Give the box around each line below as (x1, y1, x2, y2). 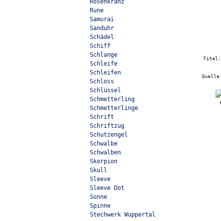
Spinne (90, 202, 110, 209)
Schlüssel (90, 87, 121, 94)
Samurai (90, 16, 114, 23)
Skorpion (90, 158, 117, 165)
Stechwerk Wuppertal (90, 211, 155, 218)
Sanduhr (90, 25, 114, 32)
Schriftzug (90, 122, 124, 129)
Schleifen (90, 69, 121, 76)
